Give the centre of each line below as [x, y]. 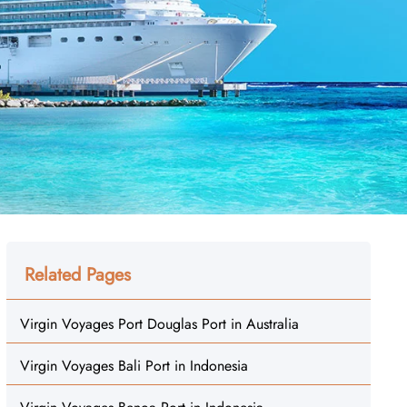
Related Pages [77, 275]
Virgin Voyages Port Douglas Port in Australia [159, 324]
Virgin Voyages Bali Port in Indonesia [134, 366]
